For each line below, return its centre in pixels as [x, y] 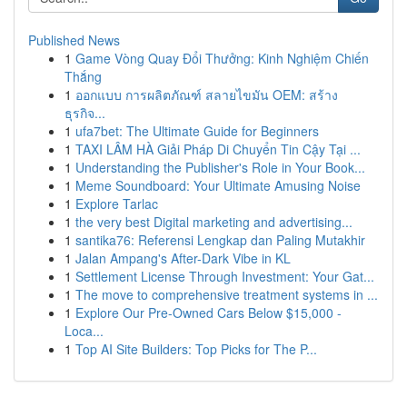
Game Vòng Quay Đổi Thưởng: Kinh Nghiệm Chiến [222, 58]
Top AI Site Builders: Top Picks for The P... [196, 349]
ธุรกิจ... [85, 113]
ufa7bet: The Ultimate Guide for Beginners [197, 131]
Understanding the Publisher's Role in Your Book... [220, 167]
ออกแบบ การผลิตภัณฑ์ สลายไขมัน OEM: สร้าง [207, 94]
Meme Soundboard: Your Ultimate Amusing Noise [218, 185]
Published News [74, 40]
